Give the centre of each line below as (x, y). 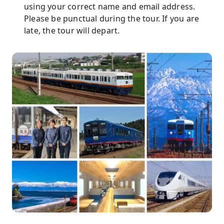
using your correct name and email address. (110, 6)
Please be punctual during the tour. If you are (112, 18)
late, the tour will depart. (72, 30)
